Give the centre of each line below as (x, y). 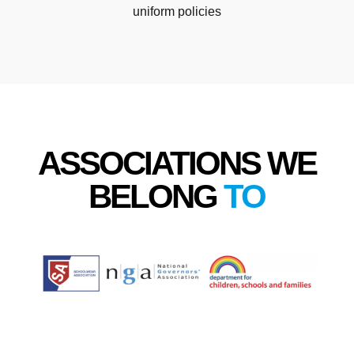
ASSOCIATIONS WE (177, 163)
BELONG (156, 196)
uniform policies (177, 11)
